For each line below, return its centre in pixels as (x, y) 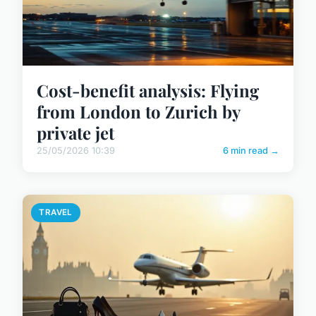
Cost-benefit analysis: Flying (148, 91)
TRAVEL (56, 213)
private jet (75, 133)
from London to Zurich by (138, 112)
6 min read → (251, 151)
